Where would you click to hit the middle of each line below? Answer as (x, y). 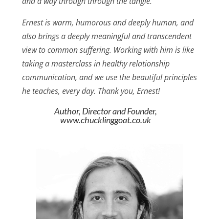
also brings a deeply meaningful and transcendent (107, 36)
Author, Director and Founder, (106, 111)
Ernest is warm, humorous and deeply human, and (108, 23)
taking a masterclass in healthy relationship (96, 64)
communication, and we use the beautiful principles (109, 77)
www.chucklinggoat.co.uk (106, 120)
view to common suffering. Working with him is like (108, 50)
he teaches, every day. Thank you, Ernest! (91, 91)
